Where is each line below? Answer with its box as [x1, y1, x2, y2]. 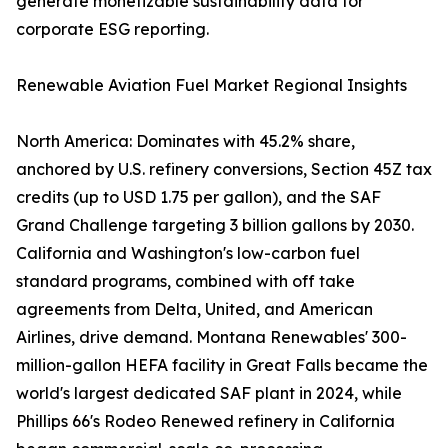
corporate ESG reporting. [16, 19, 209, 40]
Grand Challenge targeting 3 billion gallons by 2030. [16, 215, 414, 236]
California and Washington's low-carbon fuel [16, 243, 360, 264]
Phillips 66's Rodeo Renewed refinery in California [16, 411, 395, 432]
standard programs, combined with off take [16, 271, 355, 292]
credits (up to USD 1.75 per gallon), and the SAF [16, 187, 381, 208]
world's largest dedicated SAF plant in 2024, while [16, 383, 402, 404]
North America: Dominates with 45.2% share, [16, 131, 355, 152]
